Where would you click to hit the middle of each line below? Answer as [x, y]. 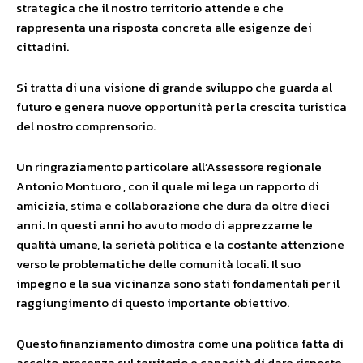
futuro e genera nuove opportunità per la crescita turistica [181, 107]
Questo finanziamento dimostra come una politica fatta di [180, 343]
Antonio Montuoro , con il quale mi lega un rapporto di [168, 186]
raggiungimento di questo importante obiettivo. [153, 303]
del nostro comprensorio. [86, 126]
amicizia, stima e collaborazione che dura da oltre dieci [173, 205]
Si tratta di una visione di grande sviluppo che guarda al [174, 87]
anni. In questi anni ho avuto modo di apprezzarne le [164, 225]
